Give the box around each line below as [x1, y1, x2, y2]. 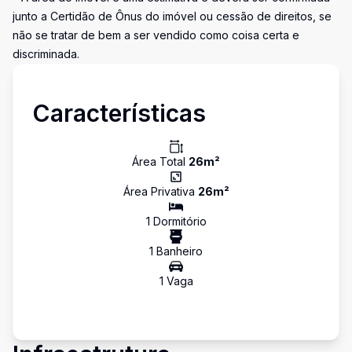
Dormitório [149, 214, 207, 228]
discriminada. [13, 47, 79, 60]
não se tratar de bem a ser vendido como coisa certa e [13, 28, 299, 42]
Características [32, 99, 206, 127]
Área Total [132, 155, 189, 168]
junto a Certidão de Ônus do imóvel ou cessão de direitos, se [13, 9, 332, 23]
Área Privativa [123, 185, 198, 198]
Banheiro [153, 244, 203, 258]
